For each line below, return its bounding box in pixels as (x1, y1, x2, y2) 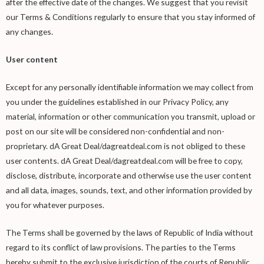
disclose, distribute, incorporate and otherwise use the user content (6, 170, 252, 181)
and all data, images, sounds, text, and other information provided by (6, 185, 252, 196)
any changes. (6, 27, 53, 37)
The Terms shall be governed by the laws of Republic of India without (6, 227, 253, 238)
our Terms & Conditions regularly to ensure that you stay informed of (6, 12, 255, 22)
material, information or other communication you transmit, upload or (6, 111, 255, 122)
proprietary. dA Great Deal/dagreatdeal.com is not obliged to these (6, 141, 245, 151)
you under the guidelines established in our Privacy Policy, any (6, 97, 229, 107)
